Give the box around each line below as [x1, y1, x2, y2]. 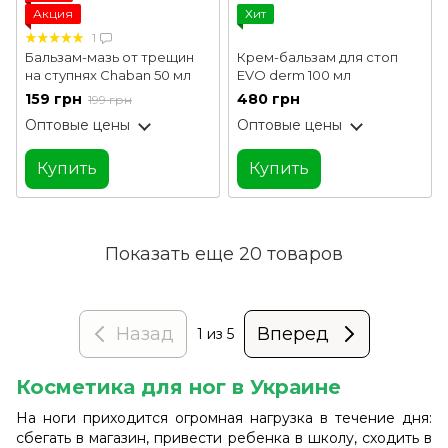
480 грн [237, 90, 300, 109]
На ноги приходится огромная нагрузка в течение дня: [16, 409, 432, 428]
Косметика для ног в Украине [16, 375, 341, 400]
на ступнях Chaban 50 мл [25, 66, 191, 83]
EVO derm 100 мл [237, 66, 351, 83]
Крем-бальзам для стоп [237, 48, 398, 65]
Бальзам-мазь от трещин [25, 48, 194, 65]
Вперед [256, 322, 329, 345]
